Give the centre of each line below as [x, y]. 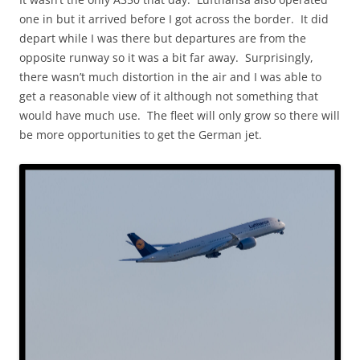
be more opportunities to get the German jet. [141, 134]
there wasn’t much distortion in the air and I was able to [170, 76]
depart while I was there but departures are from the [163, 38]
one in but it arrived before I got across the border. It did [174, 18]
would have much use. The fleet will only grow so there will [180, 115]
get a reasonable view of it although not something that [169, 96]
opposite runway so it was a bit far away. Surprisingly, [166, 57]
